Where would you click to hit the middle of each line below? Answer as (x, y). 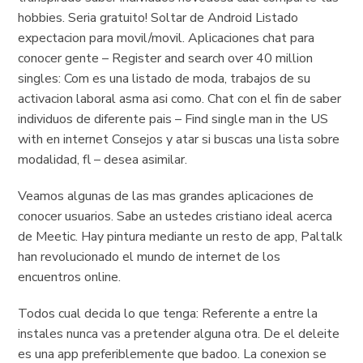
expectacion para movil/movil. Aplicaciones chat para (167, 38)
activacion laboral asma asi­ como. (111, 99)
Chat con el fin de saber (273, 99)
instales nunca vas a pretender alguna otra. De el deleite (179, 334)
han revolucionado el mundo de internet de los (149, 257)
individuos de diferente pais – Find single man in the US (173, 119)
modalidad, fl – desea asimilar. (103, 160)
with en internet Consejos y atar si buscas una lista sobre (179, 139)
